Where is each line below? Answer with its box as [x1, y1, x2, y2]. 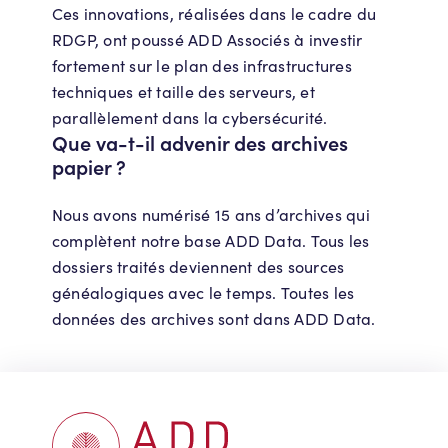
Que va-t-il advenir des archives [52, 129, 348, 157]
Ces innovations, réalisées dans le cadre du [52, 3, 377, 25]
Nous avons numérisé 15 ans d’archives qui [52, 204, 370, 226]
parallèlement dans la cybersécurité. [52, 107, 328, 129]
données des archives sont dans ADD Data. [52, 308, 376, 330]
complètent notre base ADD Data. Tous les [52, 230, 370, 252]
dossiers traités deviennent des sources [52, 256, 345, 278]
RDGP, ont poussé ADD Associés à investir [52, 29, 363, 51]
